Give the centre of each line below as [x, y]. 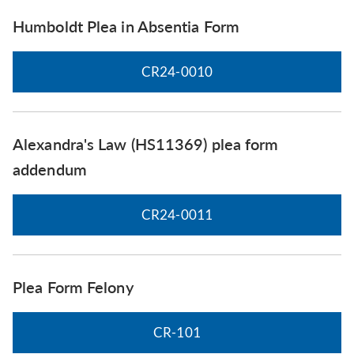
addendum [50, 169]
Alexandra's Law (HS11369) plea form [146, 143]
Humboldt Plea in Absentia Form [126, 26]
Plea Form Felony [73, 286]
